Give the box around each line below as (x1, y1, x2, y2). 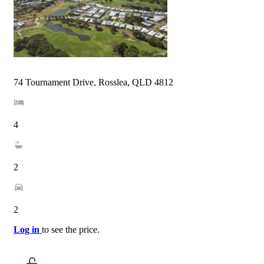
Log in (14, 224, 42, 235)
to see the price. (42, 224, 100, 235)
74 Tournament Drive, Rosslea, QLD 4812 (14, 77, 173, 87)
